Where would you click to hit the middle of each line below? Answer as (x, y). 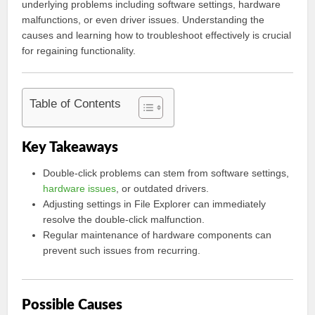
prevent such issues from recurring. (122, 250)
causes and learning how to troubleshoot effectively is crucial (157, 35)
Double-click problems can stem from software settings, (166, 173)
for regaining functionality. (79, 51)
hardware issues (80, 188)
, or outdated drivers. (163, 188)
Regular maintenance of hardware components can (157, 235)
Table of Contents (76, 104)
